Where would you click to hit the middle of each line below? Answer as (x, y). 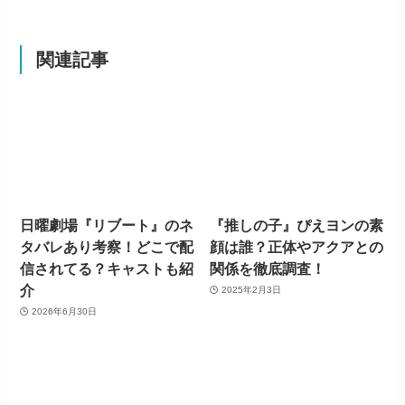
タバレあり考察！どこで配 (107, 246)
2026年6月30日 (64, 312)
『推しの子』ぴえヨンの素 (297, 225)
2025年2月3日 (251, 290)
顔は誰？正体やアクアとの (297, 246)
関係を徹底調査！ (268, 268)
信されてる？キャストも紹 (107, 268)
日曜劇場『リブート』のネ (107, 225)
